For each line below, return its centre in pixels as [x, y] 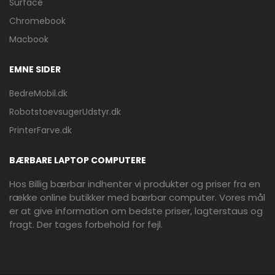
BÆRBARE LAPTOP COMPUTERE [78, 160]
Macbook [29, 39]
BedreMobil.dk [38, 93]
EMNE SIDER [35, 69]
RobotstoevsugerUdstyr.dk [65, 112]
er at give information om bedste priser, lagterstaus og [136, 211]
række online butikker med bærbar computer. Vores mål [137, 197]
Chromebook [37, 21]
